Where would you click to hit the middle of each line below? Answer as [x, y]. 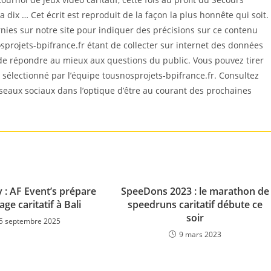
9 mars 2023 [200, 234]
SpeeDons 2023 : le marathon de [195, 191]
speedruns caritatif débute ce [195, 204]
